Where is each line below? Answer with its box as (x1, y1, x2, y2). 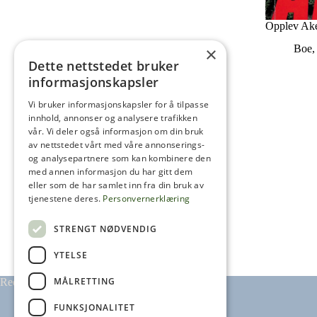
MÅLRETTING (54, 275, 115, 287)
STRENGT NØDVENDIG (54, 222, 157, 235)
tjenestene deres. (28, 192, 103, 204)
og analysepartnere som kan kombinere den (28, 152, 212, 164)
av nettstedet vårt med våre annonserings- (28, 139, 205, 151)
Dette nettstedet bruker (28, 57, 180, 74)
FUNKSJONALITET (54, 301, 135, 313)
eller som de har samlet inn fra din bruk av (28, 179, 204, 191)
